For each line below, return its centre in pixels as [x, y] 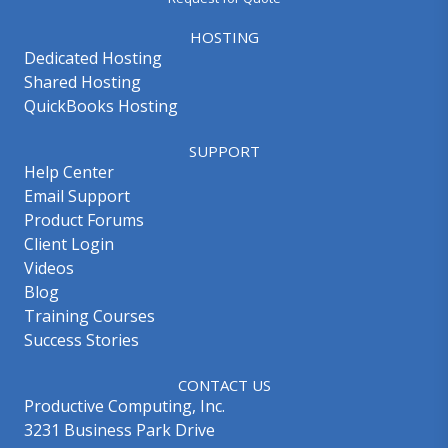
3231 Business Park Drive [119, 430]
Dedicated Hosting [93, 58]
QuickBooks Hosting [101, 106]
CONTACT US [224, 385]
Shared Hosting [82, 82]
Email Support [77, 196]
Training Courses [89, 316]
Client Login [69, 244]
